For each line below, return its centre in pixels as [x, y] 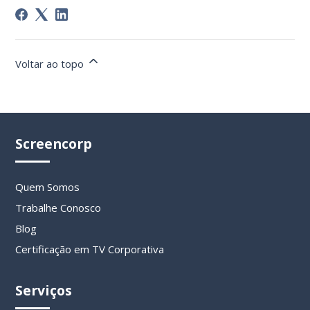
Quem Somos [48, 186]
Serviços [44, 290]
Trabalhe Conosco [58, 207]
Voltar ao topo [51, 64]
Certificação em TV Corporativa [90, 249]
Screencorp [54, 144]
